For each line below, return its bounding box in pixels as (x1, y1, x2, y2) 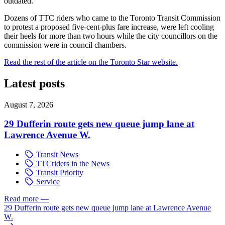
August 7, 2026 (4, 100, 53, 109)
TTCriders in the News (34, 159, 109, 168)
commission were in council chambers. (4, 40, 127, 49)
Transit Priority (34, 168, 83, 177)
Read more (4, 194, 39, 203)
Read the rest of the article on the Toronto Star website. (4, 57, 178, 66)
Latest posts (4, 76, 65, 90)
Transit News (34, 150, 78, 159)
